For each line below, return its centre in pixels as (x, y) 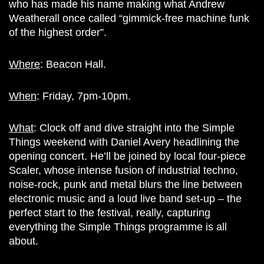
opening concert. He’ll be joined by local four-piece (127, 156)
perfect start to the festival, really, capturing (110, 212)
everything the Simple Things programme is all (118, 227)
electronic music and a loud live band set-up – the (125, 198)
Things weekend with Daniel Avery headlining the (124, 142)
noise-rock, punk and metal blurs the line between (126, 184)
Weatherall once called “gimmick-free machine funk (129, 18)
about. (24, 241)
